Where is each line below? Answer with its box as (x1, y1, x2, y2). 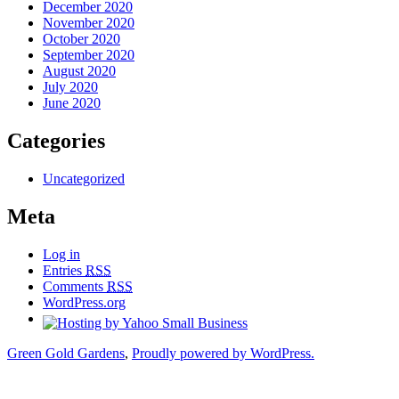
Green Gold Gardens (7, 346, 125, 361)
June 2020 (43, 95, 101, 111)
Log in (43, 247, 80, 262)
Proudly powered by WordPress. (132, 346, 314, 361)
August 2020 (43, 63, 116, 79)
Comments (43, 279, 107, 294)
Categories (7, 129, 105, 153)
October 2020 (43, 31, 120, 47)
